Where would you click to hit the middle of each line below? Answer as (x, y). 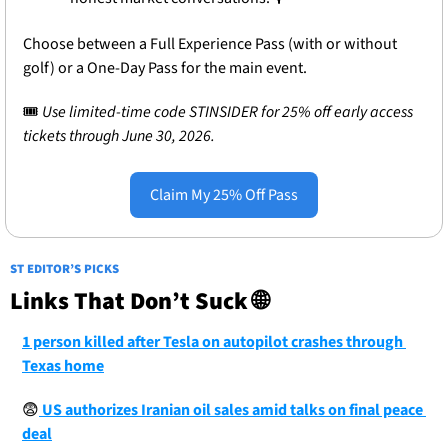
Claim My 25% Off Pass (224, 195)
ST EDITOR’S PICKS (64, 269)
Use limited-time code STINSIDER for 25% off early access (226, 112)
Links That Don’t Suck (131, 302)
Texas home (63, 366)
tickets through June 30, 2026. (119, 136)
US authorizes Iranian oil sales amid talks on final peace (231, 410)
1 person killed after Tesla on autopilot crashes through (212, 342)
